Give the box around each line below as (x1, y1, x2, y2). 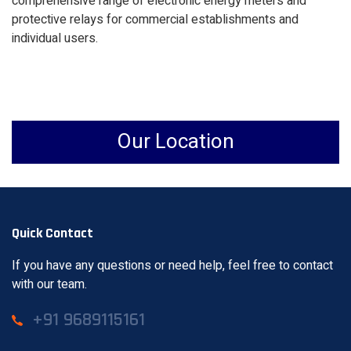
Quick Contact (12, 223, 93, 242)
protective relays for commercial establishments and (12, 9, 299, 29)
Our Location (117, 126, 234, 157)
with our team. (12, 274, 87, 294)
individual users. (12, 28, 98, 48)
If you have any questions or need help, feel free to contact (12, 255, 333, 275)
